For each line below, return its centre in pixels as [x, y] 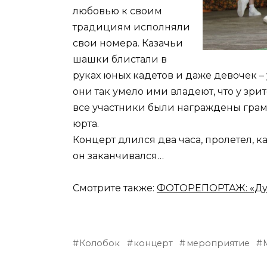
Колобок [100, 243]
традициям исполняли [131, 27]
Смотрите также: [115, 188]
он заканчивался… [118, 156]
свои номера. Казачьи [128, 43]
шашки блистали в [120, 59]
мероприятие [218, 243]
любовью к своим [117, 11]
